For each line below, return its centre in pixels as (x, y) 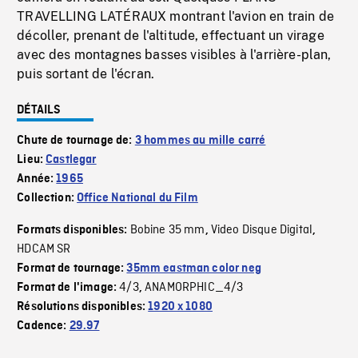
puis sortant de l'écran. (86, 74)
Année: (37, 179)
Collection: (47, 199)
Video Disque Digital (262, 231)
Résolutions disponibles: (83, 307)
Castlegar (71, 160)
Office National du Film (137, 199)
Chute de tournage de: (76, 141)
